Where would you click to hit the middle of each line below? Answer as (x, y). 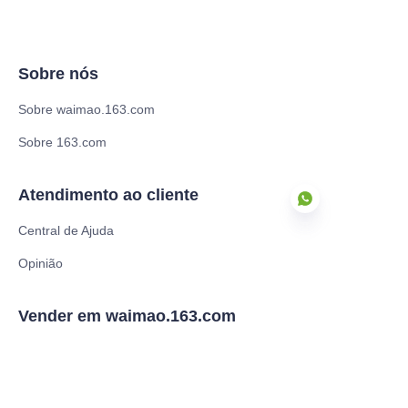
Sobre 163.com (62, 142)
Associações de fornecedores (103, 352)
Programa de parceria (82, 384)
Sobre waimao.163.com (87, 109)
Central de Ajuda (66, 230)
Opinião (41, 263)
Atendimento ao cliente (108, 195)
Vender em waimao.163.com (127, 316)
